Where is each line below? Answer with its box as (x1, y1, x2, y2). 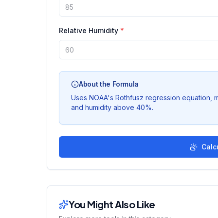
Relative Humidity (59, 26, 118, 35)
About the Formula (79, 80, 139, 88)
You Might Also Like (69, 198, 155, 210)
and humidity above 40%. (71, 103, 153, 111)
